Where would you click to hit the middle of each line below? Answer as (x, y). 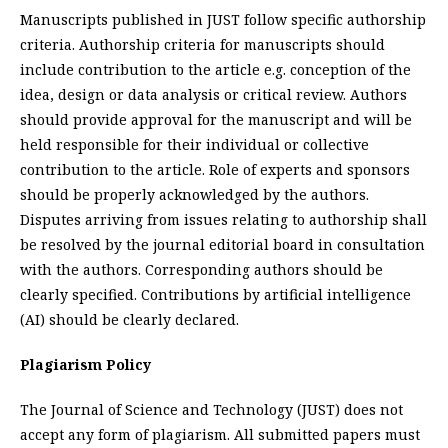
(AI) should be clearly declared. (129, 320)
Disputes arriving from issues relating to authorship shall (223, 220)
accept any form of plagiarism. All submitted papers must (220, 435)
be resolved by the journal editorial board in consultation (222, 245)
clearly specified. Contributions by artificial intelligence (215, 295)
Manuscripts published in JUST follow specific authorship (223, 20)
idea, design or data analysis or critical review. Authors (213, 95)
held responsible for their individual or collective (194, 145)
